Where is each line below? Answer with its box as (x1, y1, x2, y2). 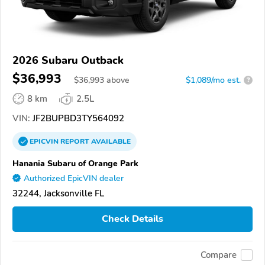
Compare (201, 249, 237, 261)
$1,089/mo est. (186, 74, 241, 86)
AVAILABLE (89, 136, 131, 146)
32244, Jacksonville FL (12, 187, 104, 199)
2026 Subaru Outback (12, 53, 124, 67)
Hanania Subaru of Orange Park (12, 157, 138, 169)
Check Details (102, 212, 163, 226)
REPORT (60, 136, 89, 146)
